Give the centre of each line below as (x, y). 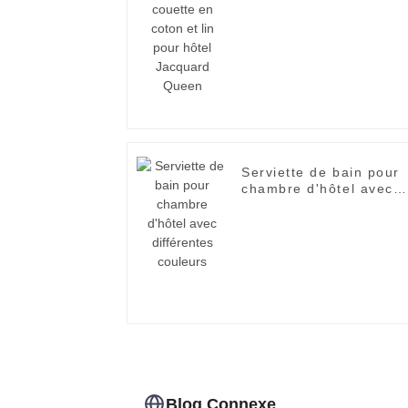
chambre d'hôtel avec (317, 189)
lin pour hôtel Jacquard (324, 10)
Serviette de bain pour (321, 173)
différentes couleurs (312, 205)
